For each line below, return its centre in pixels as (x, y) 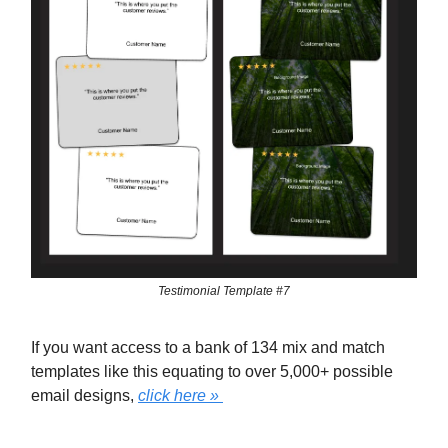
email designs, (84, 395)
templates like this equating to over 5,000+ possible (212, 371)
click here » (178, 395)
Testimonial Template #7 (224, 290)
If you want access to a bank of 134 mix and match (208, 347)
